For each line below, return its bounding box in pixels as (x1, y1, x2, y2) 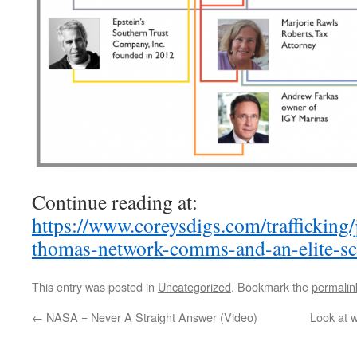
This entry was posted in (32, 277, 158, 295)
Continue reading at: (32, 187, 198, 215)
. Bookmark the (231, 277, 312, 295)
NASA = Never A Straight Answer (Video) (43, 308, 257, 325)
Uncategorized (158, 277, 231, 295)
